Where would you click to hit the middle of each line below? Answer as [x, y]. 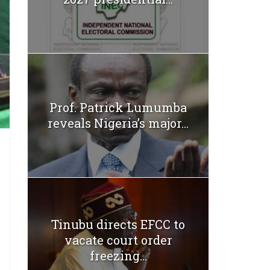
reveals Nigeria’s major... [118, 123]
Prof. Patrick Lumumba [118, 108]
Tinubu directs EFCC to [118, 224]
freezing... [118, 255]
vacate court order [118, 240]
